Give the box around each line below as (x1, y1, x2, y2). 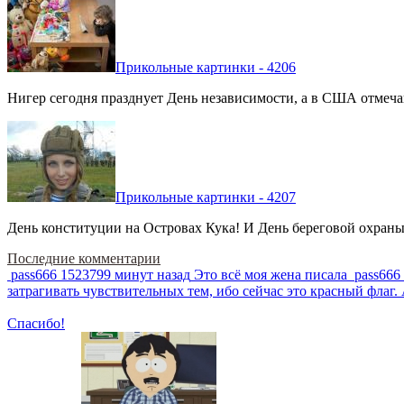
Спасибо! (7, 315, 65, 331)
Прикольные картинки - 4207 (115, 188, 296, 205)
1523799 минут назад (60, 266, 190, 282)
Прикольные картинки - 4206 (115, 59, 296, 75)
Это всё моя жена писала (194, 266, 347, 282)
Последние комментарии (7, 250, 161, 266)
